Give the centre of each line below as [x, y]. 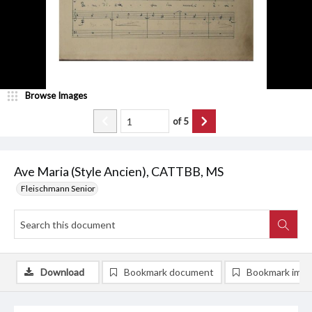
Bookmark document [169, 272]
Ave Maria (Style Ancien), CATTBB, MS [119, 172]
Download [62, 272]
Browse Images [56, 96]
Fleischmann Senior [58, 189]
